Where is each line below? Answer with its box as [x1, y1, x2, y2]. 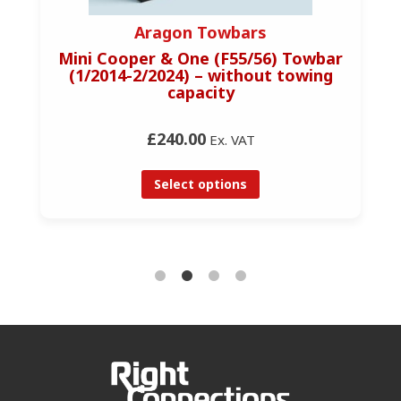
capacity [166, 81, 235, 103]
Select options [154, 175, 247, 192]
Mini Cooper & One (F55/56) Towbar [58, 47, 343, 69]
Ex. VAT [205, 130, 255, 149]
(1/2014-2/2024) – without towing [68, 64, 333, 86]
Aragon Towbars [134, 21, 267, 43]
